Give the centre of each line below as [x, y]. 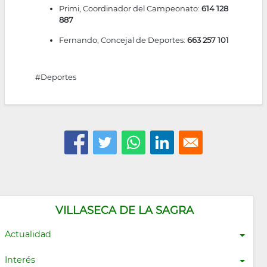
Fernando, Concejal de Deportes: [123, 40]
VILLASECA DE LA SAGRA [125, 211]
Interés [20, 260]
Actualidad [28, 234]
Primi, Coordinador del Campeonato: [131, 9]
